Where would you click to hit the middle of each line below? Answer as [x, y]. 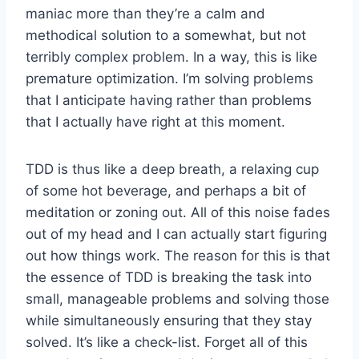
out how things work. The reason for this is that [178, 255]
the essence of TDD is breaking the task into [169, 277]
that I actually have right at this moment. [155, 121]
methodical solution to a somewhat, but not [166, 35]
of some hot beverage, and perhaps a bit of [166, 190]
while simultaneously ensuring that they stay [169, 320]
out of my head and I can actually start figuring [176, 234]
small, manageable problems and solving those [177, 298]
